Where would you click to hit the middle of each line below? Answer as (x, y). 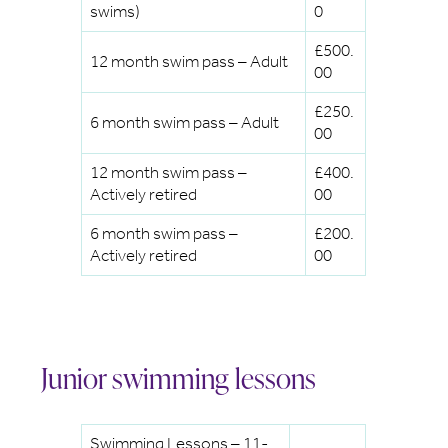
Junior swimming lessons (179, 377)
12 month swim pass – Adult (189, 61)
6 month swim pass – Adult (185, 122)
